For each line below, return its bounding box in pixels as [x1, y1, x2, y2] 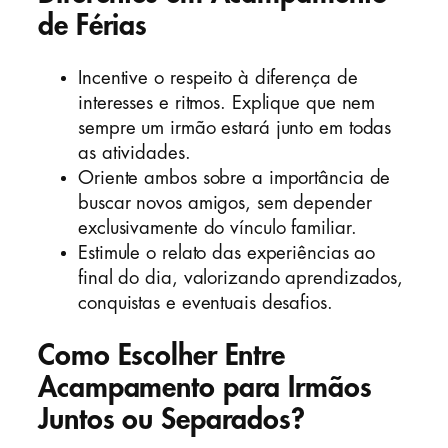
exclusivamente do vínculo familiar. [78, 218, 357, 237]
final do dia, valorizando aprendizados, [78, 268, 404, 287]
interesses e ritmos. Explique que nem [78, 93, 376, 112]
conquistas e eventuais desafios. [78, 293, 333, 312]
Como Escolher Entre [38, 340, 286, 370]
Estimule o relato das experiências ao [78, 243, 376, 262]
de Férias [38, 11, 148, 41]
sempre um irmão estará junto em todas [78, 118, 392, 137]
